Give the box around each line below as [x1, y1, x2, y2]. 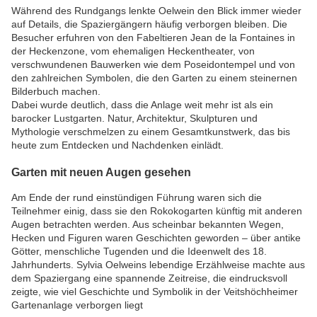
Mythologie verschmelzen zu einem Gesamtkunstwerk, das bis [11, 126, 290, 138]
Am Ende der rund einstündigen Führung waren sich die [11, 191, 262, 203]
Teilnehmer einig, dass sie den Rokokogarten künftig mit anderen [11, 204, 302, 217]
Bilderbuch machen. [11, 86, 100, 98]
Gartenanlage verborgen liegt [11, 299, 143, 311]
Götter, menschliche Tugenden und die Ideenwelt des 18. [11, 245, 267, 257]
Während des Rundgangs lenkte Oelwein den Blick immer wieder [11, 5, 301, 17]
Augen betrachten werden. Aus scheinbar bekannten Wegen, [11, 218, 284, 230]
